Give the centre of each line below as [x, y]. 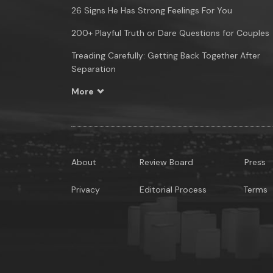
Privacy [86, 190]
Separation [94, 69]
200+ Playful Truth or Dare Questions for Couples [170, 33]
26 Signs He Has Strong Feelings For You [152, 10]
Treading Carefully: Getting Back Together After [166, 55]
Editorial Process [173, 190]
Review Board [166, 162]
